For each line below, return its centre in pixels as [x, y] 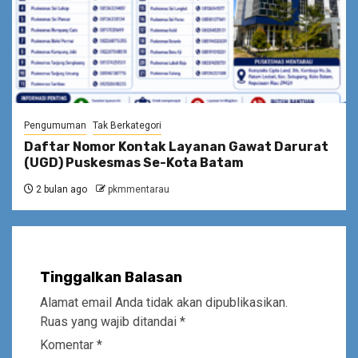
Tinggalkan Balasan [111, 277]
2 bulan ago [60, 189]
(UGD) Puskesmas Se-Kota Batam [134, 162]
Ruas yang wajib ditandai [110, 321]
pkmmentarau [139, 189]
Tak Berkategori [127, 125]
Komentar [68, 344]
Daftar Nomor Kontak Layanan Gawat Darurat [176, 146]
